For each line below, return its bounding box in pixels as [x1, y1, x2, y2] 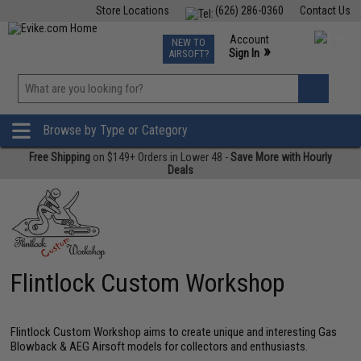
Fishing [71, 32, 104, 45]
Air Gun [119, 32, 153, 45]
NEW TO [171, 36, 205, 48]
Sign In [228, 47, 259, 60]
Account [229, 33, 269, 46]
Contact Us [299, 4, 351, 17]
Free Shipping [29, 151, 90, 164]
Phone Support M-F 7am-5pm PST [195, 61, 346, 74]
